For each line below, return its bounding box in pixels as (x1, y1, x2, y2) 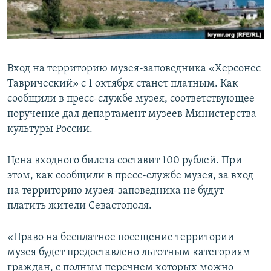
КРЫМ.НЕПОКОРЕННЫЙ (22, 28, 106, 38)
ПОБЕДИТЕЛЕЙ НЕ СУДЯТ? (22, 7, 113, 16)
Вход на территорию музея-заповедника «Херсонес (7, 63, 261, 75)
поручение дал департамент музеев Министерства (7, 108, 256, 120)
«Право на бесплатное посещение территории (7, 232, 234, 244)
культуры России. (7, 123, 93, 135)
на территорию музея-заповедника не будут (7, 185, 224, 197)
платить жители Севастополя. (7, 200, 152, 212)
